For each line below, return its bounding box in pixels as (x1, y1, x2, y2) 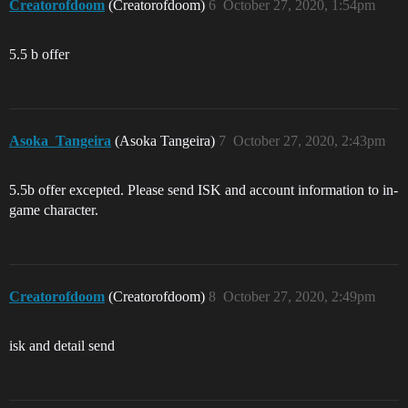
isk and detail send (9, 338, 115, 353)
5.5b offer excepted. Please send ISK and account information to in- (9, 182, 398, 198)
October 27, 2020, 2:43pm (233, 133, 385, 148)
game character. (9, 202, 98, 218)
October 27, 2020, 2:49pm (223, 289, 375, 304)
